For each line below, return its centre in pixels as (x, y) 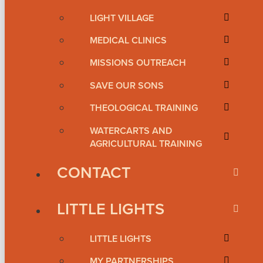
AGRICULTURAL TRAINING (146, 143)
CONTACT (94, 172)
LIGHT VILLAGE (122, 18)
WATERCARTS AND (131, 130)
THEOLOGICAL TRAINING (144, 108)
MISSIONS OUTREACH (138, 63)
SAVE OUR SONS (127, 85)
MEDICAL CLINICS (128, 41)
